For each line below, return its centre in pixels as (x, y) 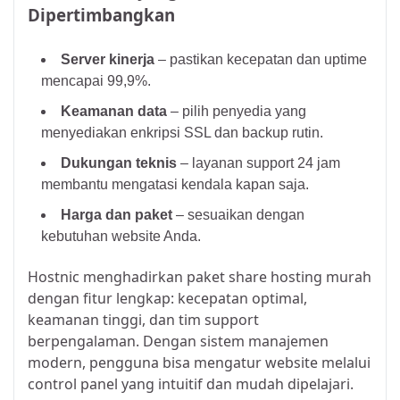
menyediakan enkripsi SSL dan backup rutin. (182, 132)
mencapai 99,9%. (96, 80)
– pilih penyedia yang (237, 111)
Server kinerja (108, 59)
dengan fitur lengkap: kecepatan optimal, (167, 298)
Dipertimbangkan (101, 14)
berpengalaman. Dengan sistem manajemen (178, 341)
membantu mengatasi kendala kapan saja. (175, 184)
